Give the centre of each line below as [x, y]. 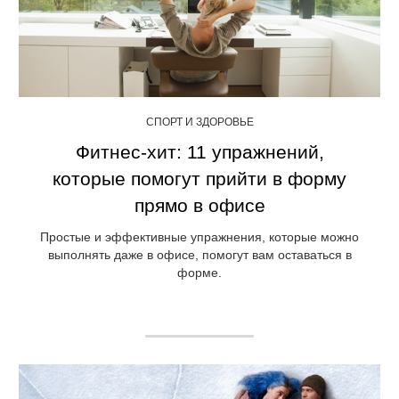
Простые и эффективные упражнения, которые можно [199, 237]
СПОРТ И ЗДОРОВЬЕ [199, 122]
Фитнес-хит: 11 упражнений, [199, 152]
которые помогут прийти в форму [199, 179]
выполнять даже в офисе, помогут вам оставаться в [199, 255]
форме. [199, 273]
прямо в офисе [199, 206]
